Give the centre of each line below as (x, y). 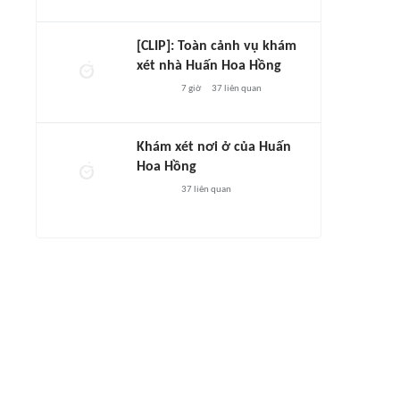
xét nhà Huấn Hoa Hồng (209, 66)
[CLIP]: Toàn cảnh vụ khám (217, 46)
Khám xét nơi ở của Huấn (214, 147)
